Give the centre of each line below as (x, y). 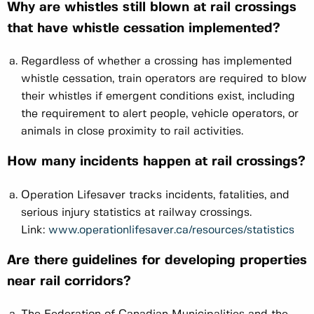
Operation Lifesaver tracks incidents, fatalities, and (155, 195)
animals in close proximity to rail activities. (132, 132)
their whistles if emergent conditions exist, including (158, 97)
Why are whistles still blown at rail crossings (152, 8)
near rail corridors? (69, 281)
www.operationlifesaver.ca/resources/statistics (171, 230)
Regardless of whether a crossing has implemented (157, 62)
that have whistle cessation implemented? (144, 29)
